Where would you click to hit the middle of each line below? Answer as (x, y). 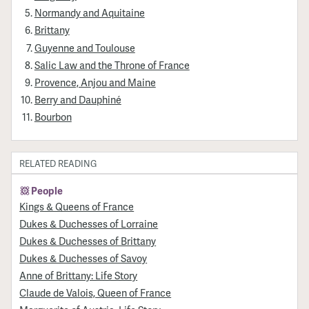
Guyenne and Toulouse (84, 47)
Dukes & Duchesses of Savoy (83, 258)
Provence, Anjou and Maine (95, 82)
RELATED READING (58, 164)
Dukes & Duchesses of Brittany (88, 240)
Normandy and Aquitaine (89, 13)
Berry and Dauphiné (78, 99)
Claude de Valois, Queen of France (96, 292)
